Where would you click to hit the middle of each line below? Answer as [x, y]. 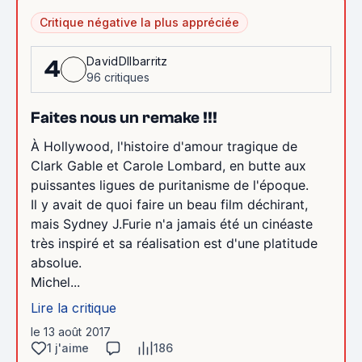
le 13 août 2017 [71, 331]
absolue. [56, 262]
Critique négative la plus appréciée [139, 22]
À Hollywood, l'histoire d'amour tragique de [164, 146]
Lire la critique [74, 307]
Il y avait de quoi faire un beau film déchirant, [169, 204]
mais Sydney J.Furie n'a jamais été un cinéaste [172, 223]
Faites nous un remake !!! [124, 117]
